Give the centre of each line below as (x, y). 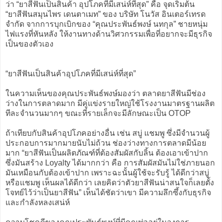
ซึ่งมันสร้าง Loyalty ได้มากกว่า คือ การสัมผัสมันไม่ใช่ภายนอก (110, 163)
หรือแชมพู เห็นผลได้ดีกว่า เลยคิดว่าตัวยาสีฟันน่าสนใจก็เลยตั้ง (110, 182)
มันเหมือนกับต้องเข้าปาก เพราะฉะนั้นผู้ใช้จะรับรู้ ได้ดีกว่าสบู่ (107, 172)
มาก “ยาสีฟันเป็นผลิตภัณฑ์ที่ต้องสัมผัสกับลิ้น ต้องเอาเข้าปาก (107, 153)
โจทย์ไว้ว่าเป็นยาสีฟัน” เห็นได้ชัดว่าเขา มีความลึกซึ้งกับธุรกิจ (108, 192)
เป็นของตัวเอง (29, 44)
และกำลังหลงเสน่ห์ (38, 202)
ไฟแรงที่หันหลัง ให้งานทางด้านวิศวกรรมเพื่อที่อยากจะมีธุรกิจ (109, 34)
